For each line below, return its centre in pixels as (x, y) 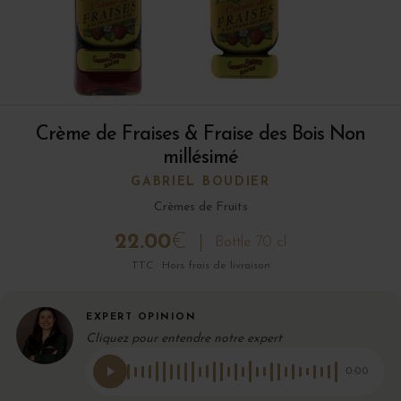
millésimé (200, 158)
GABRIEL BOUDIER (200, 183)
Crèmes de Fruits (200, 208)
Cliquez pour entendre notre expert (184, 339)
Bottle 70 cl (251, 243)
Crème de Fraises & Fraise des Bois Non (200, 135)
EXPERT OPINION (141, 318)
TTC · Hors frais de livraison (200, 266)
